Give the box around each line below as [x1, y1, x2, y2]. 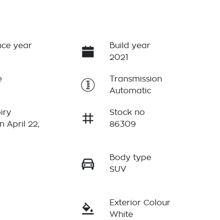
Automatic [109, 87, 151, 95]
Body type [109, 154, 151, 162]
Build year [109, 42, 150, 50]
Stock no [109, 109, 145, 117]
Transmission [109, 75, 162, 83]
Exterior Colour [109, 199, 170, 207]
